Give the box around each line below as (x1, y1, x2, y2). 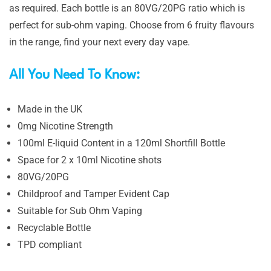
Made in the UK (18, 103, 82, 115)
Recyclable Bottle (18, 222, 91, 233)
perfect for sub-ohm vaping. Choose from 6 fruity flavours (9, 19, 254, 31)
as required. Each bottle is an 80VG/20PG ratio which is (9, 2, 245, 14)
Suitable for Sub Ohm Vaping (18, 205, 142, 217)
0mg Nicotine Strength (18, 120, 113, 132)
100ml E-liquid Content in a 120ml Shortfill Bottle (18, 137, 225, 149)
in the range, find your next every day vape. (9, 36, 190, 48)
